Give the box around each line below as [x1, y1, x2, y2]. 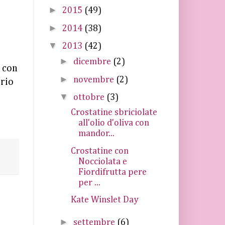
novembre [73, 75, 116, 84]
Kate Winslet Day [70, 195, 139, 204]
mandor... [78, 129, 115, 138]
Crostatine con [70, 146, 129, 156]
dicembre [73, 57, 113, 66]
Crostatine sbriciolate [70, 108, 157, 117]
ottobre [73, 93, 106, 102]
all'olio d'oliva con [78, 119, 149, 128]
